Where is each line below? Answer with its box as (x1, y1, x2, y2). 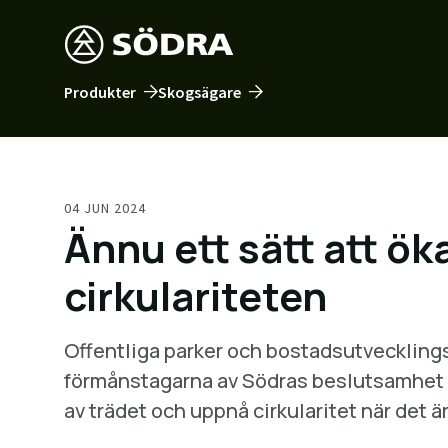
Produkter (64, 82, 136, 102)
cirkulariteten (64, 268, 327, 323)
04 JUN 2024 (64, 199, 146, 217)
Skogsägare (158, 82, 241, 102)
